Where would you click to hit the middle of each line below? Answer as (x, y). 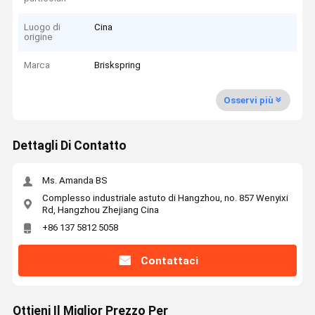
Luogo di (43, 27)
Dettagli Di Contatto (69, 146)
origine (39, 37)
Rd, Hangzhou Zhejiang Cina (100, 210)
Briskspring (118, 65)
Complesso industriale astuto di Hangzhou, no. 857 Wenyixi (165, 198)
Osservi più (248, 100)
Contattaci (169, 261)
